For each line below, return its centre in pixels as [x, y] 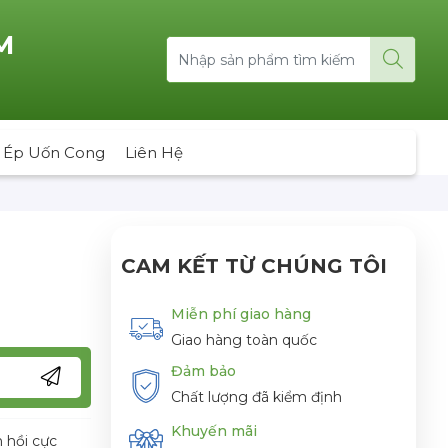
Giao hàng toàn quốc [244, 339]
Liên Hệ [154, 152]
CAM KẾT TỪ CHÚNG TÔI [254, 265]
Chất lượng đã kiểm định [256, 397]
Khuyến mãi [214, 431]
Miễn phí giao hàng [241, 313]
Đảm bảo [203, 371]
